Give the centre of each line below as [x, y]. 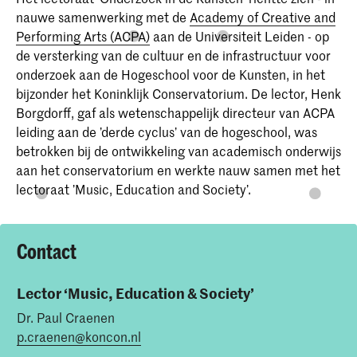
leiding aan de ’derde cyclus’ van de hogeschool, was [167, 131]
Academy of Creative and [263, 16]
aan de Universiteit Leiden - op [239, 35]
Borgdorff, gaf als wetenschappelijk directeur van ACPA [175, 112]
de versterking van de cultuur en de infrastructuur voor [173, 55]
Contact [47, 251]
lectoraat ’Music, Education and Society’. [133, 188]
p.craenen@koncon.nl [79, 336]
